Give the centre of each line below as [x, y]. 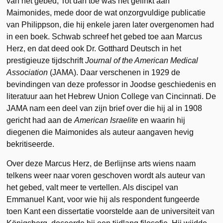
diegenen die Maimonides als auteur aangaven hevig [100, 132]
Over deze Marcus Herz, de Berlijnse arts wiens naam [101, 163]
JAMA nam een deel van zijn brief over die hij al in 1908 [105, 108]
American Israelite [106, 120]
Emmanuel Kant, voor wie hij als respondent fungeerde [103, 199]
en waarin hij [162, 120]
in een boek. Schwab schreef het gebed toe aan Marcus [105, 36]
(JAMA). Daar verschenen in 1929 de [114, 72]
